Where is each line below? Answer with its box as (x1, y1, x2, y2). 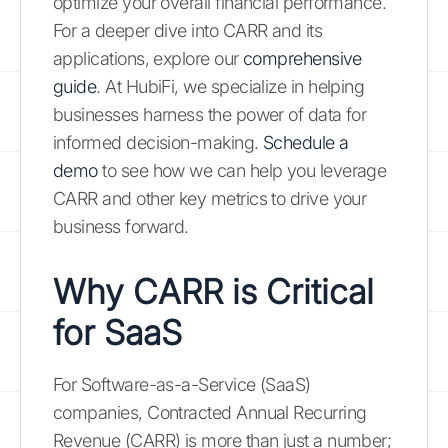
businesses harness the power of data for (53, 103, 367, 125)
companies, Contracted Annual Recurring (53, 401, 367, 423)
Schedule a (262, 131, 349, 153)
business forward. (53, 215, 189, 237)
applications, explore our (53, 47, 243, 69)
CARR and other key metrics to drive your (53, 187, 367, 209)
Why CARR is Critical (53, 270, 374, 312)
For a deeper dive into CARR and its (53, 19, 323, 41)
